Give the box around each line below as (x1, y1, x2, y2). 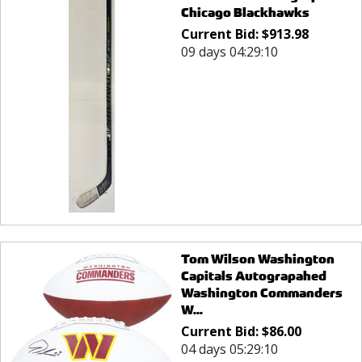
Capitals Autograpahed (180, 267, 326, 285)
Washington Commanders (180, 284, 343, 302)
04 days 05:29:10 (180, 340, 278, 359)
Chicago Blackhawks (180, 4, 309, 22)
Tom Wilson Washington (180, 250, 335, 268)
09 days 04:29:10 (180, 43, 278, 61)
